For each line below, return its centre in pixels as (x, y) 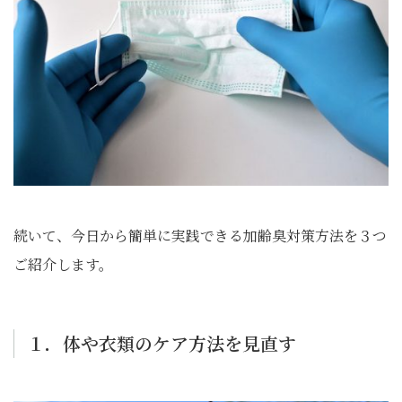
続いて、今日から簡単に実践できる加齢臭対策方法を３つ (200, 236)
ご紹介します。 (63, 264)
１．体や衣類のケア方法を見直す (162, 343)
